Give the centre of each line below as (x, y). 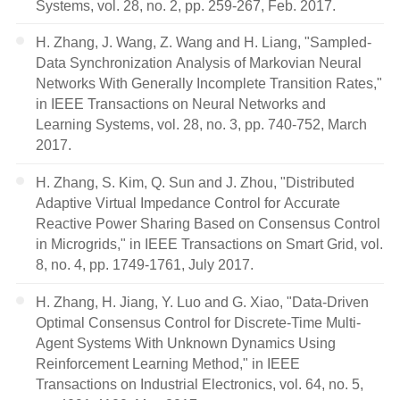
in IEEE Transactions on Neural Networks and (181, 104)
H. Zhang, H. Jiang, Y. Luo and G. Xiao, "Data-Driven (203, 302)
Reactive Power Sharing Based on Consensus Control (208, 224)
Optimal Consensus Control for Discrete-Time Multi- (199, 323)
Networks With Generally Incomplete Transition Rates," (209, 83)
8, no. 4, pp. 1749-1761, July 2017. (145, 265)
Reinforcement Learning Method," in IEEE (168, 364)
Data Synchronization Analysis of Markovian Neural (199, 63)
